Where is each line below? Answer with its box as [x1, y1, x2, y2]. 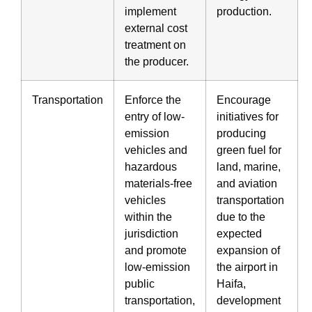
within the [125, 210, 172, 223]
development [217, 293, 281, 306]
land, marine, [217, 159, 281, 173]
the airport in [217, 260, 278, 273]
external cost [125, 21, 187, 34]
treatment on [125, 38, 186, 51]
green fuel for [217, 143, 281, 156]
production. [217, 4, 272, 17]
